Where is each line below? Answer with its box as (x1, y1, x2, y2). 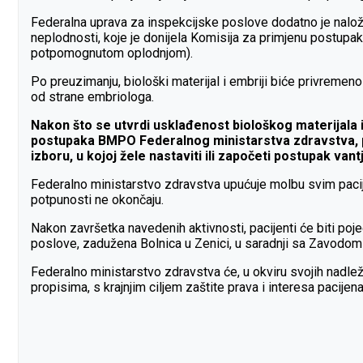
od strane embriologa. (31, 88, 154, 105)
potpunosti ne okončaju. (31, 191, 167, 207)
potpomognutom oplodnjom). (31, 45, 193, 61)
